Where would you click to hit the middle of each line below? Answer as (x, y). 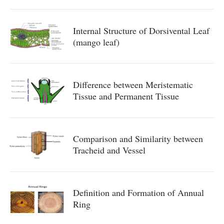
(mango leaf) (96, 42)
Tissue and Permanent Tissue (126, 96)
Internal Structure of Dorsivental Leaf (141, 30)
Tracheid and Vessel (109, 150)
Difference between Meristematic (133, 84)
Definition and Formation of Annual (138, 193)
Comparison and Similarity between (138, 139)
